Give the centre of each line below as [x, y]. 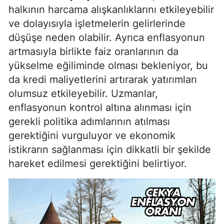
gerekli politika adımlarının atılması [89, 121]
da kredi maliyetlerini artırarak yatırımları [103, 79]
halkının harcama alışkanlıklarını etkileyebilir [111, 9]
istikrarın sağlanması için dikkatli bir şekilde [110, 149]
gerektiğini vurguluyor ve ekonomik [92, 135]
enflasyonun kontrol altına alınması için [100, 107]
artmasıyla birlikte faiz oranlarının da [93, 51]
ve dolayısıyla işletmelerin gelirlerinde [97, 23]
